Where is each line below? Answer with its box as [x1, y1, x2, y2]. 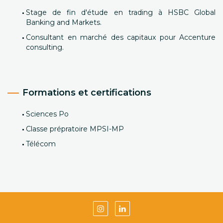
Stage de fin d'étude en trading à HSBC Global [26, 8, 216, 17]
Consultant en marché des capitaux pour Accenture [26, 33, 216, 42]
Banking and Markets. [26, 18, 102, 27]
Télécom [26, 139, 56, 148]
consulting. [26, 43, 64, 52]
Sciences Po [26, 110, 69, 118]
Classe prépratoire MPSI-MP [26, 124, 124, 133]
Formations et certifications [22, 87, 151, 98]
